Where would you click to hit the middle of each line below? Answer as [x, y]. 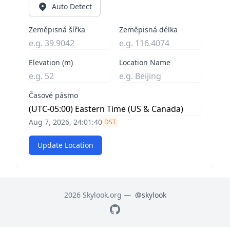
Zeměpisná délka [148, 30]
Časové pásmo [53, 95]
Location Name [145, 62]
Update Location [65, 145]
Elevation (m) [51, 62]
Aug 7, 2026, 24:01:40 [65, 122]
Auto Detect [72, 6]
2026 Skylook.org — [98, 195]
